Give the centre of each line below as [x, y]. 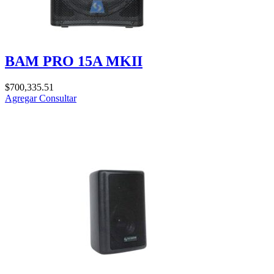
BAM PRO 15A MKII [74, 61]
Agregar [22, 98]
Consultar [58, 98]
